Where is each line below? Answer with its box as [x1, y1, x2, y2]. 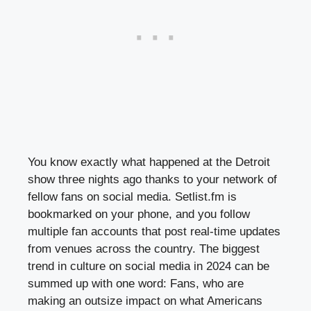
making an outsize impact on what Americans [28, 294, 262, 308]
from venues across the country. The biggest [28, 242, 260, 256]
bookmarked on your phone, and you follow [28, 208, 250, 221]
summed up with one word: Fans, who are [28, 277, 244, 291]
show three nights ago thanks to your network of [28, 173, 277, 187]
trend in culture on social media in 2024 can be [28, 260, 269, 274]
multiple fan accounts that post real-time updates [28, 225, 280, 239]
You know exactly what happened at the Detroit [28, 155, 270, 169]
